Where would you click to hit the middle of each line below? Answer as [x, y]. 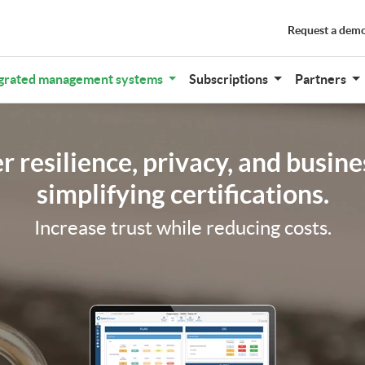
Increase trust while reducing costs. [182, 227]
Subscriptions [230, 79]
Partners [322, 79]
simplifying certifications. [182, 193]
